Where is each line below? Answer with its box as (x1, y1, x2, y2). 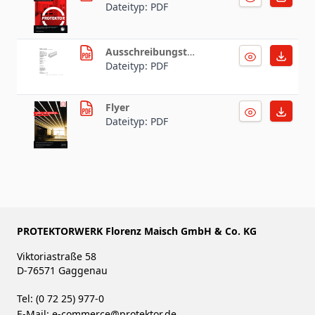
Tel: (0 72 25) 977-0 (17, 291, 107, 305)
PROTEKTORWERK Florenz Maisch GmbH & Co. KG (17, 224, 257, 238)
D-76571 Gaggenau (17, 263, 108, 277)
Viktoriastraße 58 (17, 249, 99, 263)
